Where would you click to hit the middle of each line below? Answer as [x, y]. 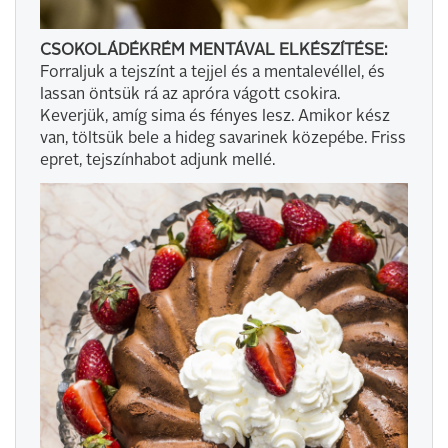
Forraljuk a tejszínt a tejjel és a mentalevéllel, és [212, 72]
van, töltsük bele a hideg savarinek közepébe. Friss [223, 138]
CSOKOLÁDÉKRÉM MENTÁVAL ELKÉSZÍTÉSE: [213, 50]
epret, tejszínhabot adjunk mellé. [157, 160]
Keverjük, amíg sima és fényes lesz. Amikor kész [215, 116]
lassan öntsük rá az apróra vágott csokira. [190, 94]
